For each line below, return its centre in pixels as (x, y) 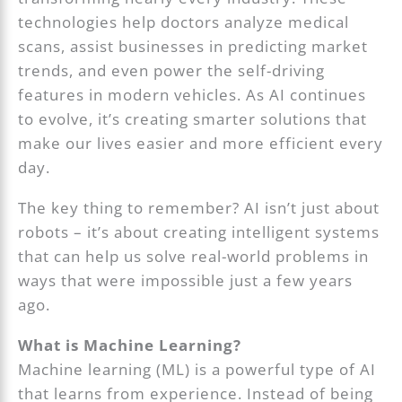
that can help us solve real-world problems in (194, 257)
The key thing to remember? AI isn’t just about (199, 208)
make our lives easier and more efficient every (201, 144)
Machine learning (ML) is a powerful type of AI (197, 370)
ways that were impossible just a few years (186, 281)
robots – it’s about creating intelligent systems (199, 232)
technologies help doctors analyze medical (184, 22)
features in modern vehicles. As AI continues (192, 95)
